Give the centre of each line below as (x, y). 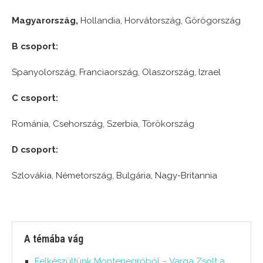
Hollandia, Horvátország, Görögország (159, 20)
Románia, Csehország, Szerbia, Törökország (103, 124)
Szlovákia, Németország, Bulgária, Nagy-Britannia (114, 175)
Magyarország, (45, 20)
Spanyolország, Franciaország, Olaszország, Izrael (116, 72)
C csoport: (35, 98)
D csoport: (35, 149)
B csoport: (35, 46)
